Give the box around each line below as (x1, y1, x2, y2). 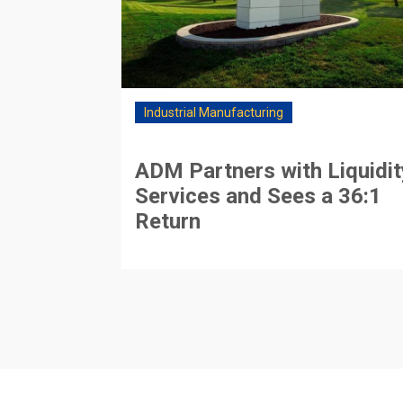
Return (135, 208, 201, 234)
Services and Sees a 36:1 (135, 183, 382, 209)
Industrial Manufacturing (144, 104, 284, 120)
